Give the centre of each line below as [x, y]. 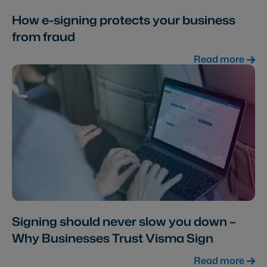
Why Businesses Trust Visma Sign [113, 238]
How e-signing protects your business [124, 20]
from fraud [44, 37]
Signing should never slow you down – [124, 221]
